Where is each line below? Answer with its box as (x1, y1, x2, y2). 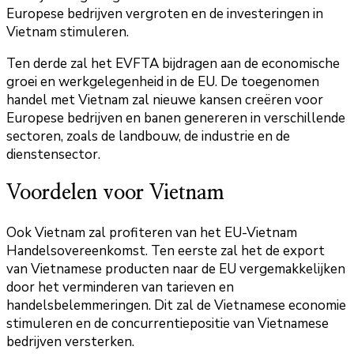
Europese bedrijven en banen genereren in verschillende (6, 108, 345, 127)
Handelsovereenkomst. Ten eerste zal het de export (6, 241, 325, 260)
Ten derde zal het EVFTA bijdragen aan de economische (6, 54, 340, 73)
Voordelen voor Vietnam (6, 183, 224, 204)
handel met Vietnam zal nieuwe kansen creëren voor (6, 90, 323, 109)
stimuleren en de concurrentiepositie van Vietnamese (6, 314, 329, 333)
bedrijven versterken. (6, 332, 134, 351)
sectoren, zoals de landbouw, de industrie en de (6, 126, 290, 145)
